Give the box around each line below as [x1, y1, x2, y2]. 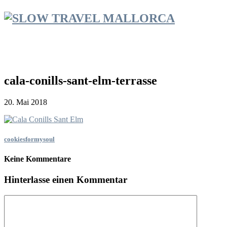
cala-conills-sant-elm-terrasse [4, 73, 157, 87]
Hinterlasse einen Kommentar [4, 174, 127, 185]
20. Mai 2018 [4, 97, 47, 106]
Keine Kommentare [4, 154, 71, 163]
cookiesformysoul [4, 135, 55, 143]
